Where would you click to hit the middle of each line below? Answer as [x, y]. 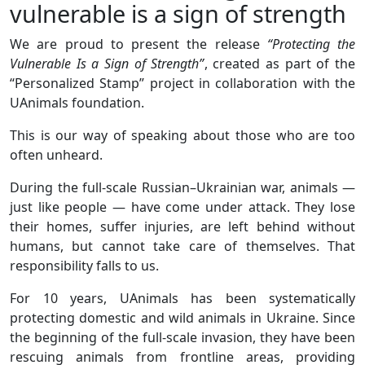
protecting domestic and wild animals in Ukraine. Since [182, 317]
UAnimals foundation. [77, 102]
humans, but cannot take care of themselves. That [182, 246]
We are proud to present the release [139, 44]
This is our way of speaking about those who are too [182, 135]
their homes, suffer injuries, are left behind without [182, 226]
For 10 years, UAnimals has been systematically [182, 298]
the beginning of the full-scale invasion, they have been [182, 337]
